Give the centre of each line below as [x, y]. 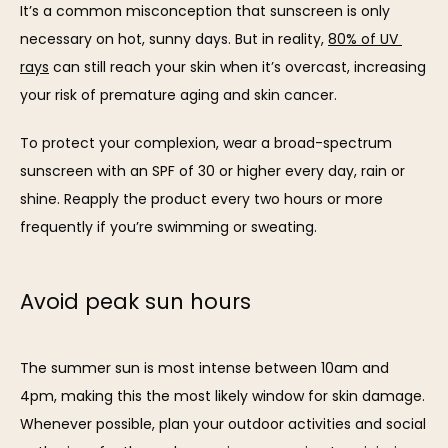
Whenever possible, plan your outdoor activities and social [223, 423]
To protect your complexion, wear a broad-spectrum [206, 142]
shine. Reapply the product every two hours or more [201, 198]
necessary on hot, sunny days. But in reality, [174, 38]
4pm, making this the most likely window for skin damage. [222, 395]
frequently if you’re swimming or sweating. [168, 226]
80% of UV [363, 38]
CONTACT [107, 31]
